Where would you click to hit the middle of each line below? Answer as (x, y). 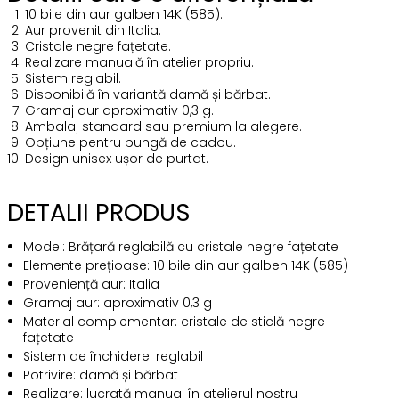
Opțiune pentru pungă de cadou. (130, 142)
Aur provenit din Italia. (93, 30)
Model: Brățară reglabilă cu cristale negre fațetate (180, 247)
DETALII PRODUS (98, 212)
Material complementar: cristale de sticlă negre (174, 322)
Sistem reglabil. (73, 78)
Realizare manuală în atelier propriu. (139, 62)
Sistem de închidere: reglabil (113, 356)
